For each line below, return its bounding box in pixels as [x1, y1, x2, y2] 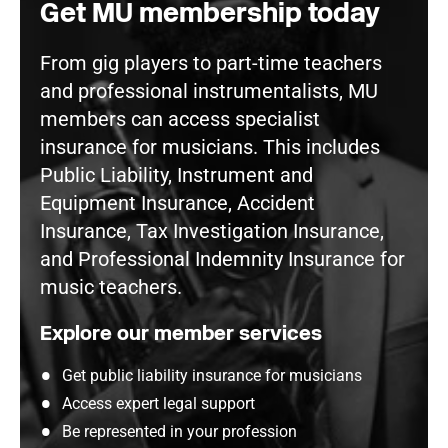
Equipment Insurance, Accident [40, 191, 315, 215]
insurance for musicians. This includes [40, 135, 380, 159]
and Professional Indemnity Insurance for [40, 247, 405, 271]
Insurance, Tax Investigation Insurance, [40, 219, 384, 243]
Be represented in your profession [62, 422, 297, 441]
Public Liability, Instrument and [40, 163, 313, 187]
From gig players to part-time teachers [40, 51, 382, 75]
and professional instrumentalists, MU [40, 79, 378, 103]
